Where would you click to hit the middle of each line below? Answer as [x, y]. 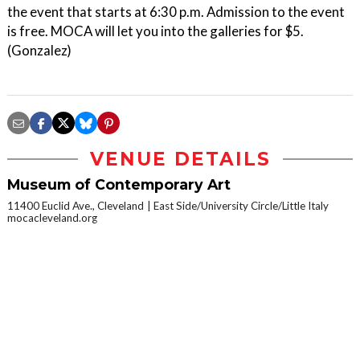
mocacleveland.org [52, 218]
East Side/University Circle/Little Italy [241, 206]
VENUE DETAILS [180, 159]
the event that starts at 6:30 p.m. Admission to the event [176, 12]
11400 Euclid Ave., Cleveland [76, 206]
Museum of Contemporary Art [119, 184]
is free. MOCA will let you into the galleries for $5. [155, 31]
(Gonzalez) [39, 50]
